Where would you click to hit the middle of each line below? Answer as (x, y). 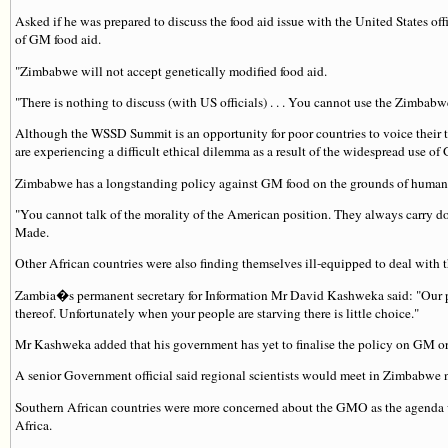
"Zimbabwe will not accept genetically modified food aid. (171, 70)
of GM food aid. (58, 39)
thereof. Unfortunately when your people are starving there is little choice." (217, 312)
